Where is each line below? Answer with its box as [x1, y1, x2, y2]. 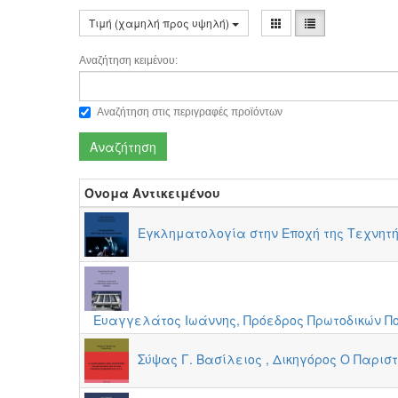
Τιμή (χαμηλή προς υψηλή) [89, 15, 233, 30]
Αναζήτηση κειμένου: [79, 54, 179, 67]
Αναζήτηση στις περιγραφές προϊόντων [97, 106, 283, 119]
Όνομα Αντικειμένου [84, 184, 221, 202]
